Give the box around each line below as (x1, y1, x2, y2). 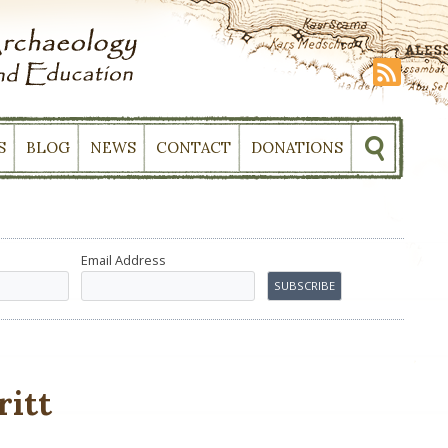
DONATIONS (251, 138, 343, 157)
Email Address (81, 251, 166, 269)
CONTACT (156, 138, 231, 157)
